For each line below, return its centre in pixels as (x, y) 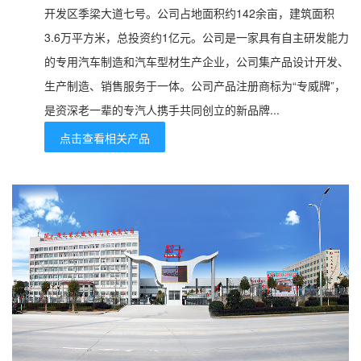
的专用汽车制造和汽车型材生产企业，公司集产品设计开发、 (197, 61)
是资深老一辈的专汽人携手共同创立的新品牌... (162, 109)
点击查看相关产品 (105, 137)
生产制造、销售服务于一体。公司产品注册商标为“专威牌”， (195, 85)
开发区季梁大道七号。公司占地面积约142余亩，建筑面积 (189, 12)
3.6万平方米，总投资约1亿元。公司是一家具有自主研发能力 (197, 37)
